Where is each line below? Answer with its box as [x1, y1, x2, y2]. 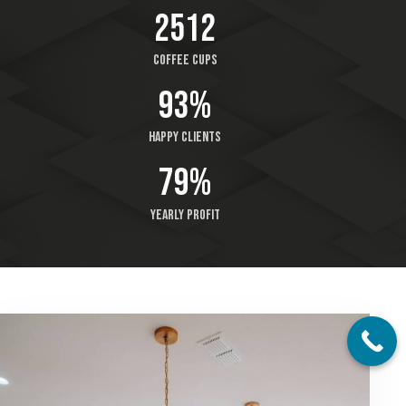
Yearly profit [150, 206, 220, 224]
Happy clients [149, 129, 221, 147]
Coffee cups [152, 52, 217, 70]
